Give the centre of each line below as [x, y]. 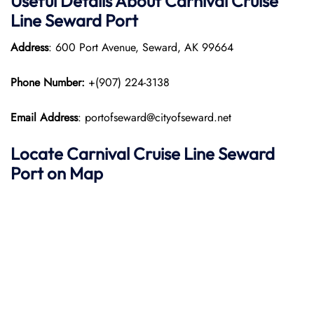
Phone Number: [49, 82]
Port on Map [57, 173]
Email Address [44, 117]
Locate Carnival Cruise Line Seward [143, 153]
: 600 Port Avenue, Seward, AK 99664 [141, 47]
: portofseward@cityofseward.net [155, 117]
